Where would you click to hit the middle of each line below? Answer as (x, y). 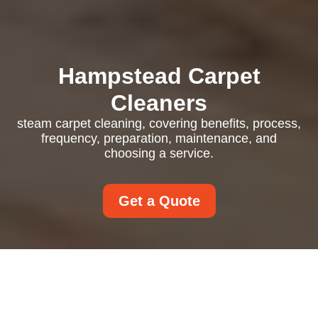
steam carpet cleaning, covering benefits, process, (159, 124)
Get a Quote (159, 201)
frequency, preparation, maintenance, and (159, 138)
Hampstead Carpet (159, 76)
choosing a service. (159, 153)
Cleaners (159, 103)
